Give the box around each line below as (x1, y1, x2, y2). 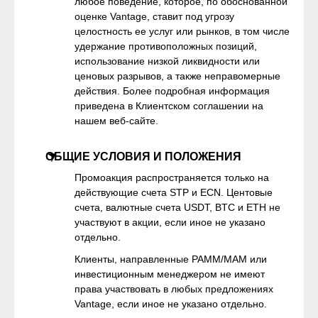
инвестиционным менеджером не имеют (75, 268, 265, 280)
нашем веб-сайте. (75, 115, 158, 126)
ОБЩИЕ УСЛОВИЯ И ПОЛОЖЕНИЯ (45, 150, 241, 163)
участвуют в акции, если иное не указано (75, 216, 265, 228)
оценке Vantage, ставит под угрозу (75, 11, 234, 22)
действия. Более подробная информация (75, 85, 270, 97)
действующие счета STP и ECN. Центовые (75, 187, 273, 198)
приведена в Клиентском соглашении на (75, 100, 263, 111)
